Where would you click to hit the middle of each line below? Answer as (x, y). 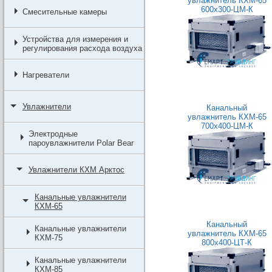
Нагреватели (46, 75)
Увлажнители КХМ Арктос (76, 170)
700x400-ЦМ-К (227, 126)
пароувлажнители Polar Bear (81, 143)
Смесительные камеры (64, 12)
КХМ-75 (48, 238)
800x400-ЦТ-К (227, 243)
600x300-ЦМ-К (227, 9)
